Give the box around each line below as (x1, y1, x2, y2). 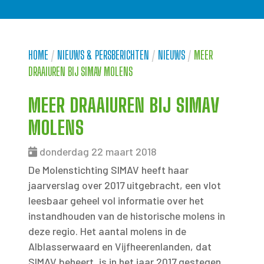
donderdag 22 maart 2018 (39, 145, 157, 158)
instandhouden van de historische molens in (28, 209, 225, 222)
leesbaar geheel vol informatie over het (28, 194, 204, 207)
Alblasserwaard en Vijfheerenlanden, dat (28, 240, 212, 253)
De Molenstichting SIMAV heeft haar (28, 163, 189, 176)
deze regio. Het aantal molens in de (28, 225, 186, 237)
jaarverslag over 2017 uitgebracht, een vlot (28, 179, 221, 192)
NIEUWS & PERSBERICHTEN (57, 48, 149, 62)
